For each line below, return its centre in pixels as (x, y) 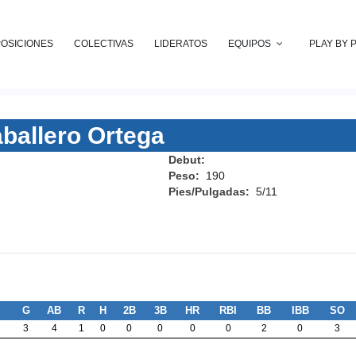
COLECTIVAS (104, 43)
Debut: (189, 160)
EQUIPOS (250, 43)
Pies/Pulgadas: (211, 192)
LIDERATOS (181, 43)
